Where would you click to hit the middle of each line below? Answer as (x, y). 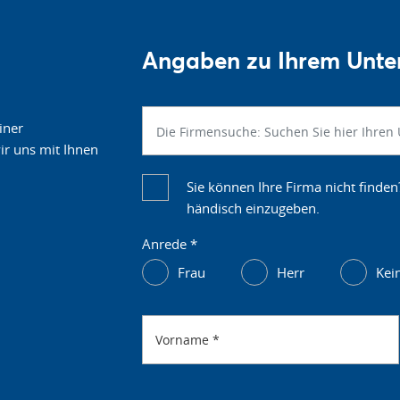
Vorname (184, 339)
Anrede (166, 244)
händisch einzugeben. (253, 208)
